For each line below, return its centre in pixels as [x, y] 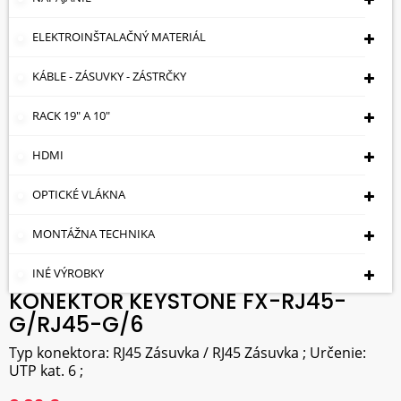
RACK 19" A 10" [71, 115]
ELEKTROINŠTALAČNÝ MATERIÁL [119, 37]
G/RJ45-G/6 [76, 324]
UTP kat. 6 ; [46, 371]
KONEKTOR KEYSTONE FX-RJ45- [178, 301]
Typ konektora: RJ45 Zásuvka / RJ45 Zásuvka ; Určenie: [188, 353]
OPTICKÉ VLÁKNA [79, 194]
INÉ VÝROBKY [68, 273]
